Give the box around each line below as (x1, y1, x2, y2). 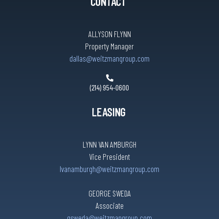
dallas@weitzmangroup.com (69, 53, 150, 64)
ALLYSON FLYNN (88, 29, 131, 39)
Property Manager (85, 41, 134, 51)
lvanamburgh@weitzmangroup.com (60, 164, 159, 174)
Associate (95, 200, 124, 211)
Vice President (89, 152, 130, 162)
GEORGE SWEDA (88, 188, 131, 198)
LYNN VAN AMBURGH (83, 139, 136, 150)
